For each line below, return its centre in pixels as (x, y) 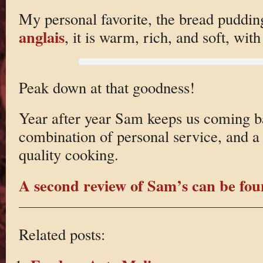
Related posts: (62, 234)
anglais (41, 36)
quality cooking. (68, 154)
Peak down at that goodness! (107, 87)
